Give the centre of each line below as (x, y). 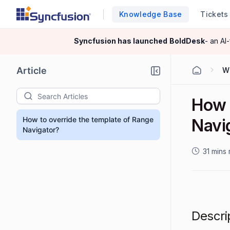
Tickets (214, 14)
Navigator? (41, 130)
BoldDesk (187, 41)
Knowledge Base (151, 14)
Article (32, 71)
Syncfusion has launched (88, 41)
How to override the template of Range (88, 119)
